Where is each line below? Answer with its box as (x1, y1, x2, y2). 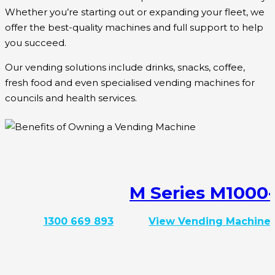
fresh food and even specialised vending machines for (5, 76, 255, 88)
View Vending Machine (149, 215, 271, 227)
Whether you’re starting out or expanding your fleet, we (5, 6, 265, 18)
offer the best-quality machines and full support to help (5, 21, 263, 33)
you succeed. (5, 36, 66, 48)
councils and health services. (5, 91, 137, 104)
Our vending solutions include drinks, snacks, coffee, (5, 61, 245, 73)
